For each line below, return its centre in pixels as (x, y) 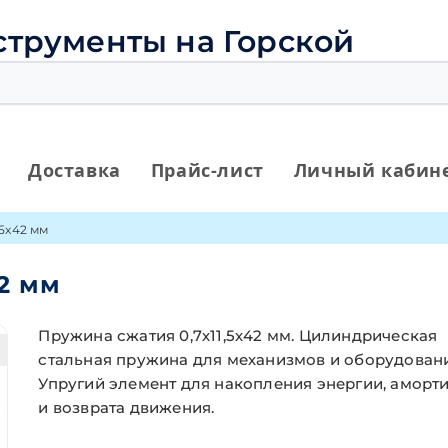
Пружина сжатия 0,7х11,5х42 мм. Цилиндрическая (238, 335)
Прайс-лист (207, 170)
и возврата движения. (126, 407)
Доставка (74, 170)
